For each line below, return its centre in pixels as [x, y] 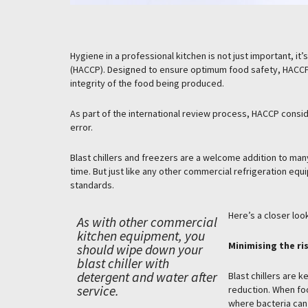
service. [98, 291]
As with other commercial [147, 222]
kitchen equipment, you [141, 236]
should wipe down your [140, 250]
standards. [92, 185]
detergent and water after [147, 277]
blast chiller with [123, 263]
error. [81, 127]
